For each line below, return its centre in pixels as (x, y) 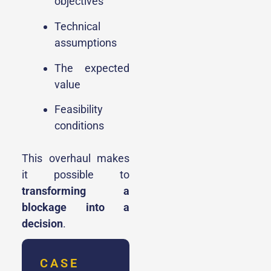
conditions (79, 126)
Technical (77, 26)
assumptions (86, 42)
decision (42, 224)
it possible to (76, 175)
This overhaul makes (76, 158)
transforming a (76, 191)
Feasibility (79, 109)
